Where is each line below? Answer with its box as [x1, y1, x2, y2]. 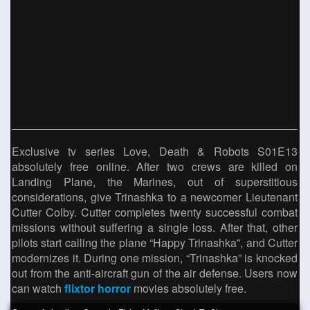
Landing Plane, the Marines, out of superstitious [12, 174, 298, 190]
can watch [12, 280, 64, 296]
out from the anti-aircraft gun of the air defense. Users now [12, 265, 298, 281]
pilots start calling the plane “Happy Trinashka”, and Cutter [12, 235, 298, 250]
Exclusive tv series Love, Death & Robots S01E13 [12, 143, 298, 159]
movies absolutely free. [131, 280, 246, 296]
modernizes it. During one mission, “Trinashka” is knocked [12, 250, 298, 266]
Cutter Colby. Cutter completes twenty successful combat [12, 204, 298, 220]
